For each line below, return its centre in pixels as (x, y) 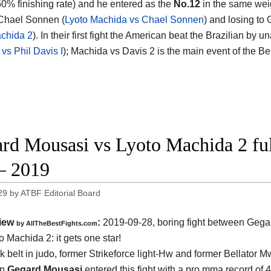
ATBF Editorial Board (61, 193)
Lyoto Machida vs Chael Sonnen (134, 20)
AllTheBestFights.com (62, 223)
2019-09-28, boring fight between (174, 222)
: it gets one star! (86, 238)
